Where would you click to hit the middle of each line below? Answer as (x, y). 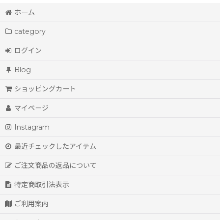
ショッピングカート (45, 89)
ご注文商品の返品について (56, 165)
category (30, 31)
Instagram (32, 127)
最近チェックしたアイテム (55, 146)
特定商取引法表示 (42, 185)
